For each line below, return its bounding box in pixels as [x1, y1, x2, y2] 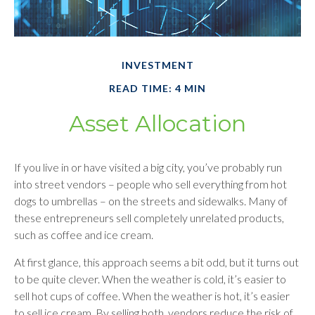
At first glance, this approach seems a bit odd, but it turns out [14, 255, 299, 269]
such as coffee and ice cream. [14, 228, 153, 241]
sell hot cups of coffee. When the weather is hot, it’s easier [14, 289, 290, 302]
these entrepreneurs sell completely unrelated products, [14, 211, 284, 224]
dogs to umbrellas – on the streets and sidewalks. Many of [14, 194, 288, 207]
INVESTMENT [121, 59, 194, 71]
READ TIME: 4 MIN [109, 82, 206, 94]
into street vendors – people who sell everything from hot [14, 177, 287, 191]
